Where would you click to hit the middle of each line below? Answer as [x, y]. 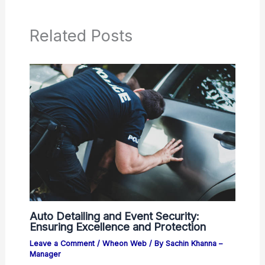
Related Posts [81, 35]
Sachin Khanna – [194, 244]
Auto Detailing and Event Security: [114, 216]
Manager [45, 254]
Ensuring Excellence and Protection [117, 227]
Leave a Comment [62, 244]
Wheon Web [124, 244]
